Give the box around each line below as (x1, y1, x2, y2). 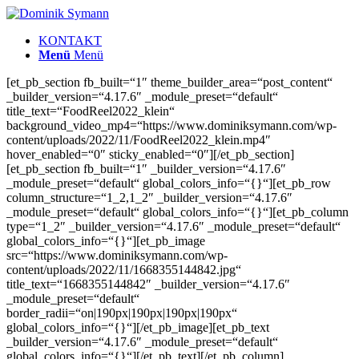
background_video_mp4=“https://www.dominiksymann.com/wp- (6, 119, 337, 132)
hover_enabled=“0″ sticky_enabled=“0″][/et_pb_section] (6, 147, 294, 161)
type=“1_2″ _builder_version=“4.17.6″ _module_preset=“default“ (6, 220, 341, 233)
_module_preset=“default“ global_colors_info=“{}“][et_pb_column (6, 205, 349, 219)
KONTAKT (38, 34, 102, 47)
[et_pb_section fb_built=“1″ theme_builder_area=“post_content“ (6, 75, 333, 89)
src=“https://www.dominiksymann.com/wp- (6, 248, 228, 262)
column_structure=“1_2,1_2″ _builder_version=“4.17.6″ (6, 191, 292, 204)
